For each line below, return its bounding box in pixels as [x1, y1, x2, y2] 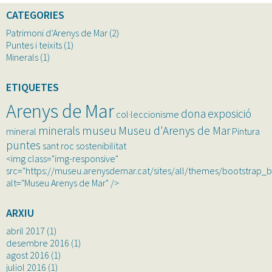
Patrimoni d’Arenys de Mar [6, 26, 107, 39]
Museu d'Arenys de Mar [118, 123, 230, 138]
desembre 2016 [6, 236, 69, 249]
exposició [208, 106, 251, 121]
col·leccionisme [116, 107, 179, 120]
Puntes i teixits [6, 38, 62, 51]
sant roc [42, 139, 74, 152]
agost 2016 [6, 248, 49, 261]
